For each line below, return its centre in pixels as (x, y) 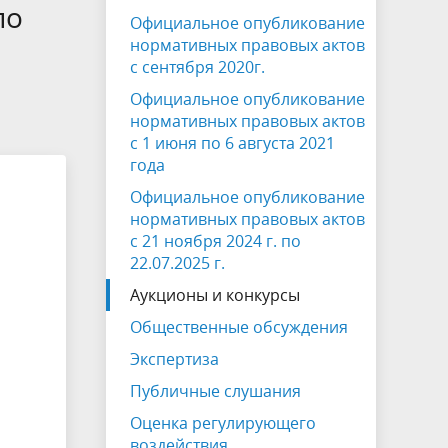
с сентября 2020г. (197, 67)
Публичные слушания (215, 391)
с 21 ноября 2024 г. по (215, 241)
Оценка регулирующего (223, 423)
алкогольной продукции (156, 30)
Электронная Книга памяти (165, 70)
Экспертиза (174, 359)
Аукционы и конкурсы (215, 295)
